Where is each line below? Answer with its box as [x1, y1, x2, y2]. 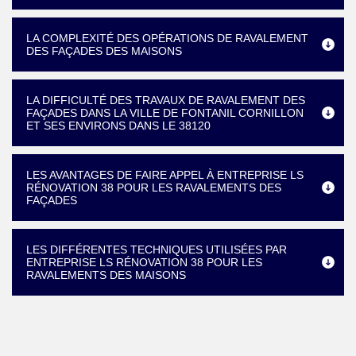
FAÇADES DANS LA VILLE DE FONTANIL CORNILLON [26, 106, 304, 119]
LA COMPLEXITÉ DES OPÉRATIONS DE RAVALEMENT [26, 32, 308, 44]
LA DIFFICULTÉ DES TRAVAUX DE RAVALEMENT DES [26, 94, 305, 106]
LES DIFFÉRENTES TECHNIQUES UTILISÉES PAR [26, 243, 287, 256]
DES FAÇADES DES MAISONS [26, 44, 182, 57]
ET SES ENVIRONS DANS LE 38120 [26, 119, 211, 132]
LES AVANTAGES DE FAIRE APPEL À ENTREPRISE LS [26, 168, 304, 181]
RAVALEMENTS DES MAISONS [26, 269, 186, 281]
